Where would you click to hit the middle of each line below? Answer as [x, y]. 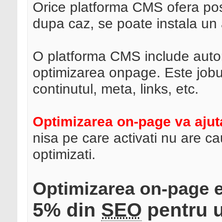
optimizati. [64, 154]
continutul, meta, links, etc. [116, 89]
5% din [67, 210]
